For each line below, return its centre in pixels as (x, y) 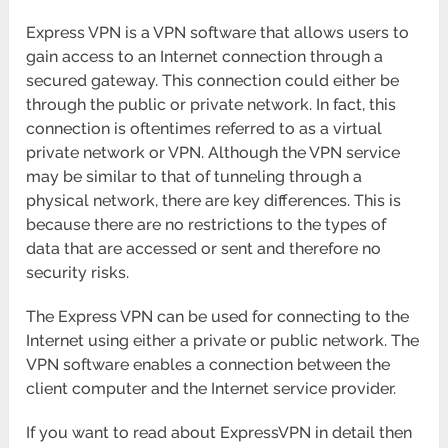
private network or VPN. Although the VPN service (213, 153)
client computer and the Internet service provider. (211, 389)
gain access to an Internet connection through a (205, 57)
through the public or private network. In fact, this (211, 105)
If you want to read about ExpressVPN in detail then (219, 433)
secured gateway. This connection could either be (213, 81)
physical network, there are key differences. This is (214, 201)
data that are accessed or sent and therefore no (204, 249)
